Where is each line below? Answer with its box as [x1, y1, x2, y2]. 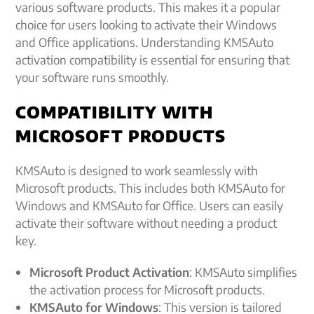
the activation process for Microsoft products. [29, 282, 266, 297]
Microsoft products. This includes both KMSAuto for [15, 180, 286, 196]
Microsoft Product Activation [29, 264, 190, 280]
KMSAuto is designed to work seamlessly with [15, 163, 259, 178]
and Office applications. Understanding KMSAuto [15, 34, 274, 50]
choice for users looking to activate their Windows [15, 17, 278, 32]
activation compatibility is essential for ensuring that [15, 52, 290, 67]
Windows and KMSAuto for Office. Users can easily [15, 198, 284, 213]
